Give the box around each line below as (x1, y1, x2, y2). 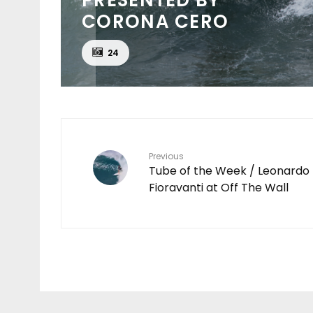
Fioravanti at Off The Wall (149, 179, 289, 196)
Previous (149, 150, 184, 162)
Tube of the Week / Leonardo (149, 162, 310, 179)
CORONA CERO (82, 8, 229, 34)
